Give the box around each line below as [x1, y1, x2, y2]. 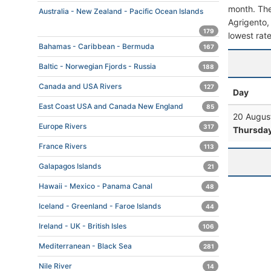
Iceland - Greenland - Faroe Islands [39, 201, 161, 211]
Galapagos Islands [39, 162, 101, 171]
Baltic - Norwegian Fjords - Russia [39, 62, 156, 71]
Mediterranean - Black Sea [39, 241, 132, 250]
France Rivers [39, 142, 87, 151]
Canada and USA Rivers [39, 82, 122, 91]
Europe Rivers [39, 122, 87, 131]
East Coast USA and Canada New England [39, 102, 183, 111]
